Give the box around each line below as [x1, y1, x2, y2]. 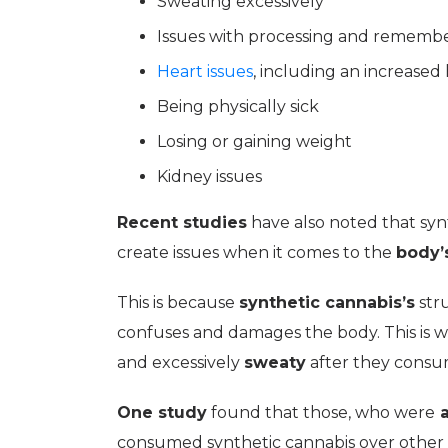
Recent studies [117, 213, 247, 232]
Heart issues [157, 62, 253, 81]
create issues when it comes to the [117, 243, 396, 262]
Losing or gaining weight [157, 132, 352, 151]
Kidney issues [157, 167, 262, 186]
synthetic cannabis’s [239, 293, 415, 312]
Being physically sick [157, 97, 319, 116]
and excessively [117, 353, 244, 372]
